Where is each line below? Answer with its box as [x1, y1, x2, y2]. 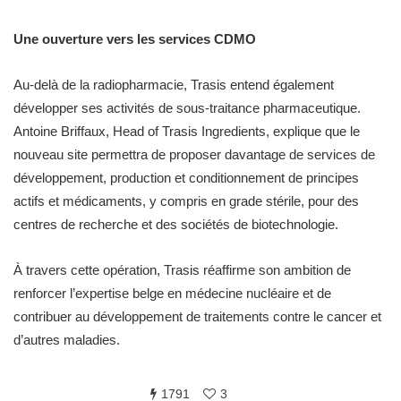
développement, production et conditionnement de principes [13, 169, 359, 185]
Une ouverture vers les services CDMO [13, 30, 256, 47]
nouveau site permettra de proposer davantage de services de [13, 146, 375, 162]
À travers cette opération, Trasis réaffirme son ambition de [13, 261, 351, 277]
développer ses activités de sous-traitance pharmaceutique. [13, 99, 361, 115]
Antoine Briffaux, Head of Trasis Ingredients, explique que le [13, 123, 360, 139]
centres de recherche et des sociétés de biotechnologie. [13, 216, 338, 232]
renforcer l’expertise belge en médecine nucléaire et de [13, 285, 331, 301]
